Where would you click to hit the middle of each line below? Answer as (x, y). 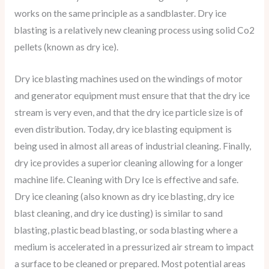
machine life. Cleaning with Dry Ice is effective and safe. (126, 180)
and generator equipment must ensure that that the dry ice (132, 96)
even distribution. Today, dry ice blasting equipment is (123, 129)
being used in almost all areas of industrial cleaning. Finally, (132, 146)
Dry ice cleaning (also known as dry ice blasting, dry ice (124, 197)
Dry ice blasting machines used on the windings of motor (128, 79)
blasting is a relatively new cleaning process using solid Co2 (134, 30)
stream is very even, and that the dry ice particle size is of (128, 113)
